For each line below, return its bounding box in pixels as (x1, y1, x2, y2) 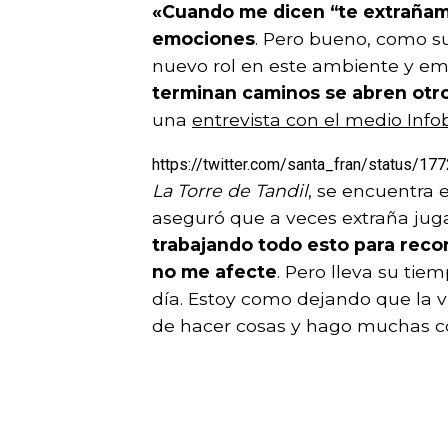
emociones (152, 27, 255, 49)
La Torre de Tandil (152, 179, 308, 201)
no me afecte (152, 260, 277, 282)
